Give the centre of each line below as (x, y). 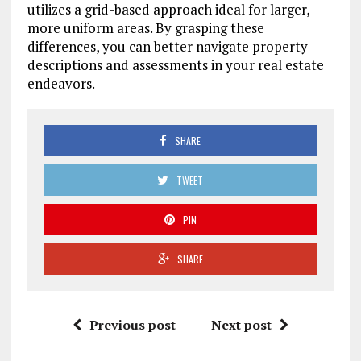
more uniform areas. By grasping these (145, 28)
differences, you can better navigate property (167, 47)
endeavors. (61, 84)
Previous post (132, 325)
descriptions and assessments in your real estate (175, 65)
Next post (241, 325)
